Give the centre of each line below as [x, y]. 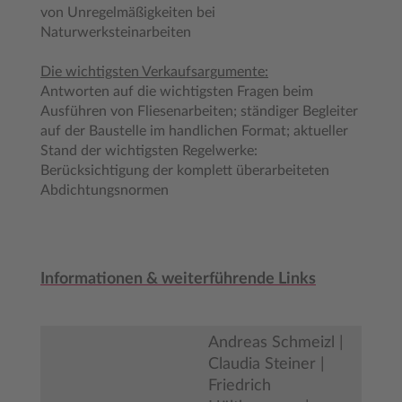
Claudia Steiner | [267, 364]
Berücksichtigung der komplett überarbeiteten [185, 170]
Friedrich [240, 386]
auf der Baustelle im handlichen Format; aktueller [194, 131]
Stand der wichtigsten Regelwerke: [149, 151]
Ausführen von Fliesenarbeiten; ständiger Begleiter [199, 111]
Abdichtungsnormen [105, 190]
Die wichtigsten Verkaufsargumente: [154, 72]
